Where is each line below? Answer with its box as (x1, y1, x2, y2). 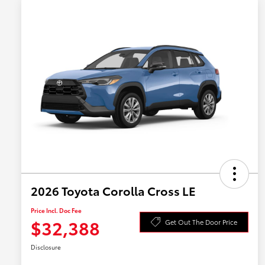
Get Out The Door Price (165, 216, 237, 227)
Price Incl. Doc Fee (31, 206, 82, 215)
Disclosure (31, 243, 61, 252)
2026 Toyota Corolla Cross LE (31, 182, 196, 199)
